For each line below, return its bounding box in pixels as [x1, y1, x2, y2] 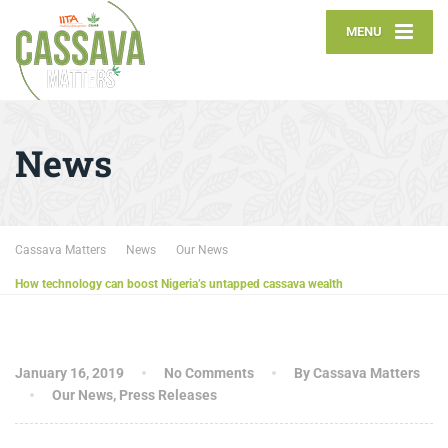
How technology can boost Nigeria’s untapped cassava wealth [15, 277, 343, 291]
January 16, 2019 [15, 365, 124, 381]
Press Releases [119, 387, 217, 403]
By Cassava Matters [294, 365, 420, 381]
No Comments [164, 365, 254, 381]
